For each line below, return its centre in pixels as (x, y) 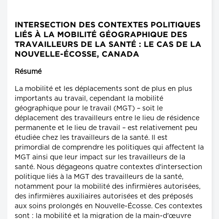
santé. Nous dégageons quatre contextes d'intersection (109, 167)
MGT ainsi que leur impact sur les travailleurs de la (100, 158)
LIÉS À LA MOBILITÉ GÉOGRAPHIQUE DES (101, 35)
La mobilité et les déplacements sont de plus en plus (103, 89)
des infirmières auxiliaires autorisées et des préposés (104, 197)
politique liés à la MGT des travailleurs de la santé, (99, 177)
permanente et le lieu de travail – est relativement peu (106, 128)
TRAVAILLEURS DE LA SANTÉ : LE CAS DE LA (108, 45)
